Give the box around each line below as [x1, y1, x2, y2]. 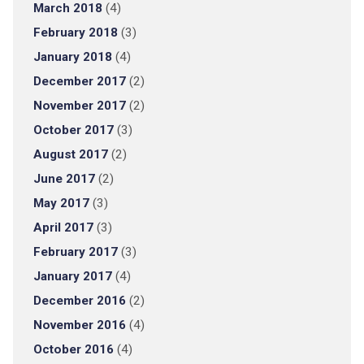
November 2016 [32, 318, 126, 332]
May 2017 [32, 196, 89, 210]
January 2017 [32, 269, 112, 284]
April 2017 [32, 220, 93, 235]
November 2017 [32, 98, 126, 113]
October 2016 [32, 342, 114, 357]
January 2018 [32, 50, 112, 64]
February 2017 [32, 245, 118, 259]
